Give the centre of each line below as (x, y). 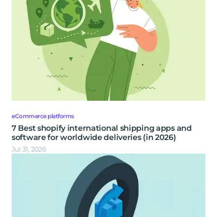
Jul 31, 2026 (29, 149)
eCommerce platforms (43, 116)
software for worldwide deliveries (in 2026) (94, 138)
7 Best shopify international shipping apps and (102, 128)
